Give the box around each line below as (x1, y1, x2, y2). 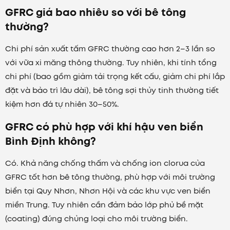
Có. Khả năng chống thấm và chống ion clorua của (5, 158, 205, 169)
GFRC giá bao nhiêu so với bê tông (5, 5, 186, 20)
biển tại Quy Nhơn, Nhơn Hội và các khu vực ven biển (5, 185, 210, 197)
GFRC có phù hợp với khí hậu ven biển (5, 120, 203, 135)
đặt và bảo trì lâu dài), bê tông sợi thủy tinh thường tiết (5, 85, 219, 97)
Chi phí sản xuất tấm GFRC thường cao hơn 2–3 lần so (5, 43, 215, 55)
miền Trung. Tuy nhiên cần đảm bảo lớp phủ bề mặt (5, 199, 203, 211)
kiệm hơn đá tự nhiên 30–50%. (5, 99, 119, 110)
